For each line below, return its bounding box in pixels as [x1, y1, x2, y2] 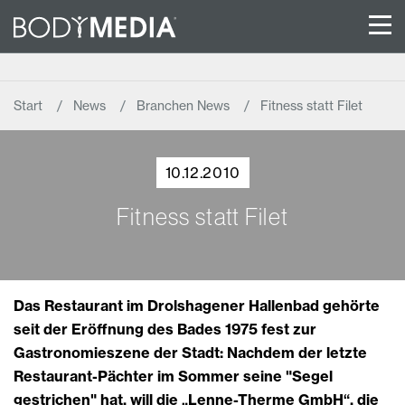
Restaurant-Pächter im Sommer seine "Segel [14, 366, 333, 385]
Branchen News [137, 97, 233, 114]
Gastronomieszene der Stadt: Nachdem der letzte [14, 343, 367, 362]
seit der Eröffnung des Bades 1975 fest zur [14, 319, 316, 338]
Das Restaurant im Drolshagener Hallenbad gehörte [14, 296, 380, 315]
